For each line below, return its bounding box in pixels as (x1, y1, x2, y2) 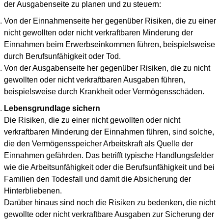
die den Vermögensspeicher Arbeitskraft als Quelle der (4, 139, 193, 148)
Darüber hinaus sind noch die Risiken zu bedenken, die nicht (4, 198, 216, 207)
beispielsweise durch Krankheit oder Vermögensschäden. (4, 87, 204, 96)
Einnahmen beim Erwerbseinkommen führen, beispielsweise (4, 40, 215, 49)
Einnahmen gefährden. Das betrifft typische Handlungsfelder (4, 151, 214, 160)
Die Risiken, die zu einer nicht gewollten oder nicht (4, 116, 180, 124)
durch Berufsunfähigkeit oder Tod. (4, 52, 121, 60)
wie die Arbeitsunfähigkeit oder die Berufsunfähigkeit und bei (4, 163, 215, 171)
